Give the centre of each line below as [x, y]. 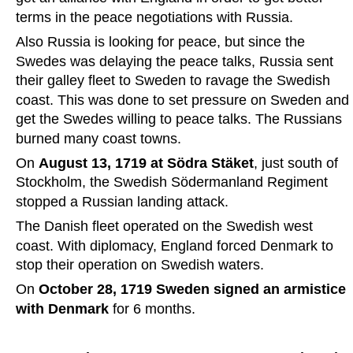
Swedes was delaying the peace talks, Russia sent [176, 61]
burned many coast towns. [100, 138]
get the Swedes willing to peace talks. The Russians [181, 119]
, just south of [298, 163]
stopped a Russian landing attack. [122, 201]
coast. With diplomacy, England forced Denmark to [176, 245]
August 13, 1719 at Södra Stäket [146, 163]
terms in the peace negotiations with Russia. [154, 17]
